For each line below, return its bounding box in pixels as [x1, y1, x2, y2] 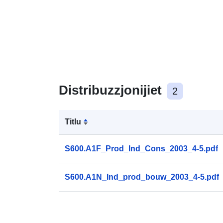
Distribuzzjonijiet [59, 82, 165, 98]
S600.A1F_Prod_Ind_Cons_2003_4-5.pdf [65, 144, 218, 153]
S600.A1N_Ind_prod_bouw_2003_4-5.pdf [65, 172, 219, 181]
